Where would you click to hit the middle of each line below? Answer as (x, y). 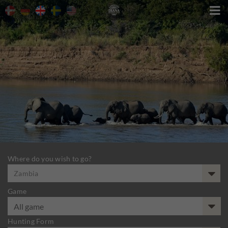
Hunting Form (31, 221)
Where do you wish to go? (50, 159)
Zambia (26, 173)
